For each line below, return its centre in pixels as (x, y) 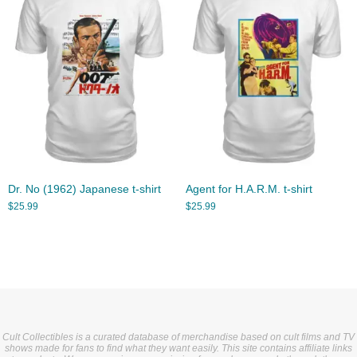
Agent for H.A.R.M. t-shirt (249, 189)
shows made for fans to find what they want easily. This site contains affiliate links (178, 348)
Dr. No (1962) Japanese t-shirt (84, 189)
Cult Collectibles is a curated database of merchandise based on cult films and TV (178, 337)
